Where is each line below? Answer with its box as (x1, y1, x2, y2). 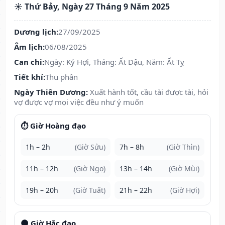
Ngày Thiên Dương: (14, 87, 88, 97)
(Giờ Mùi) (169, 164, 199, 174)
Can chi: (14, 57, 44, 67)
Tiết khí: (14, 72, 45, 82)
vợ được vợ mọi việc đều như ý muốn (14, 97, 144, 107)
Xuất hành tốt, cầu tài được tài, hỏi (90, 87, 208, 97)
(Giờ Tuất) (73, 185, 105, 195)
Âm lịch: (14, 42, 45, 52)
